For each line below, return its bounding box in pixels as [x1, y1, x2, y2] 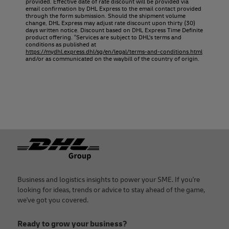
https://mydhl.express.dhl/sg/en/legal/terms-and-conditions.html [26, 48, 202, 56]
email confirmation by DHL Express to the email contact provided [26, 5, 201, 13]
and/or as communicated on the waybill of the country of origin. [26, 55, 199, 63]
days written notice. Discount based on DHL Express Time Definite [26, 27, 203, 35]
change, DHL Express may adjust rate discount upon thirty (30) [26, 19, 195, 28]
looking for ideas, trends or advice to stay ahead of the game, [17, 186, 205, 195]
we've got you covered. [17, 196, 88, 205]
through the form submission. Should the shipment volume [26, 12, 186, 20]
